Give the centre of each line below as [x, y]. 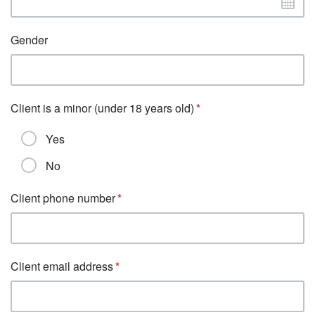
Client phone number [63, 198]
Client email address [62, 266]
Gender [29, 40]
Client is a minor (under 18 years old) [102, 108]
